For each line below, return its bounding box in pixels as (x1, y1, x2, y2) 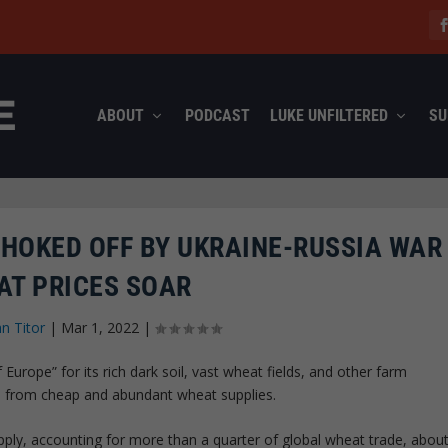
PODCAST (184, 105, 250, 125)
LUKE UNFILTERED (269, 105, 388, 125)
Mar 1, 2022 (61, 317, 140, 337)
